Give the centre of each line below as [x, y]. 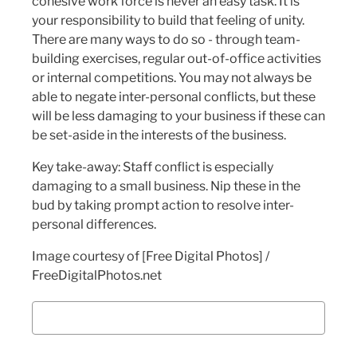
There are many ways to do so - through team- [166, 40]
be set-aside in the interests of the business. [159, 135]
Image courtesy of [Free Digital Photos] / [151, 257]
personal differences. [94, 225]
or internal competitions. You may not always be [172, 78]
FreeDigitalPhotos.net [97, 276]
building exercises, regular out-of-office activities [177, 59]
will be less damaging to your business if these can [178, 116]
